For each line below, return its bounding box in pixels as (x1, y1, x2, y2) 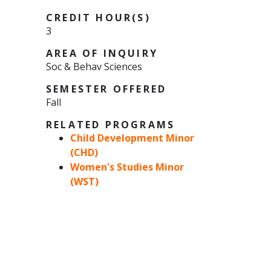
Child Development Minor (70, 131, 194, 145)
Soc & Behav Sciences (46, 60, 142, 74)
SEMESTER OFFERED (46, 82, 167, 96)
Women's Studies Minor (70, 160, 184, 174)
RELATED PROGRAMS (46, 118, 175, 132)
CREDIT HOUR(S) (46, 11, 151, 25)
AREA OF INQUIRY (46, 47, 158, 60)
